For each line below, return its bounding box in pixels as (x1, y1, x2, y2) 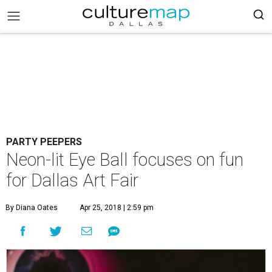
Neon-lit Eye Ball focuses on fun (6, 149, 243, 170)
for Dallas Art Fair (6, 170, 138, 191)
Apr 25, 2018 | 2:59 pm (80, 203, 154, 212)
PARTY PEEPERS (6, 136, 82, 148)
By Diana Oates (5, 203, 58, 212)
